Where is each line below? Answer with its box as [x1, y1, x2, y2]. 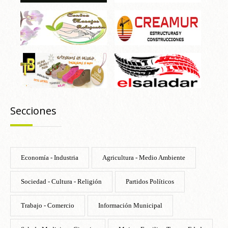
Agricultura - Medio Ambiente [102, 153, 185, 161]
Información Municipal [98, 201, 162, 209]
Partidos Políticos [126, 177, 174, 185]
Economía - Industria [21, 153, 78, 161]
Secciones [10, 103, 56, 118]
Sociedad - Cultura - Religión [21, 177, 102, 185]
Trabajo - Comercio [21, 201, 74, 209]
